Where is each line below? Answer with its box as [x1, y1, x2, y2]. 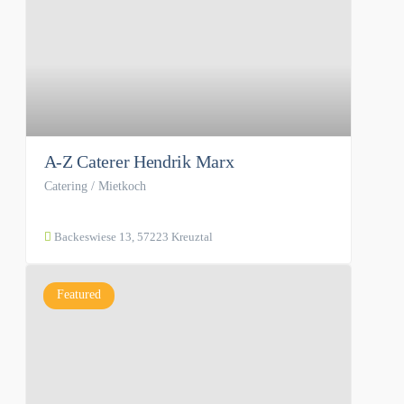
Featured [56, 287, 101, 301]
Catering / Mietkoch [43, 179, 146, 193]
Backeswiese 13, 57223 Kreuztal [50, 229, 213, 243]
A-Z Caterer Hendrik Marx [43, 151, 234, 171]
